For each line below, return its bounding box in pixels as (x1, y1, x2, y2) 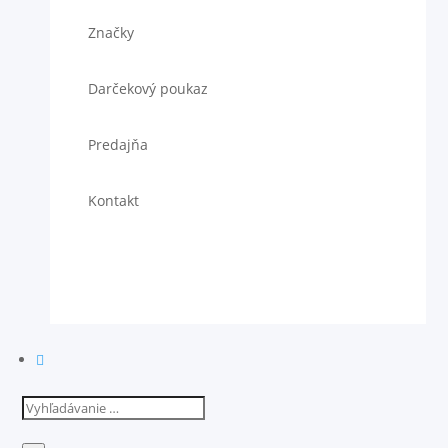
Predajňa (87, 135, 148, 154)
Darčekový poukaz (87, 79, 208, 98)
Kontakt (87, 191, 139, 210)
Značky (87, 23, 134, 42)
